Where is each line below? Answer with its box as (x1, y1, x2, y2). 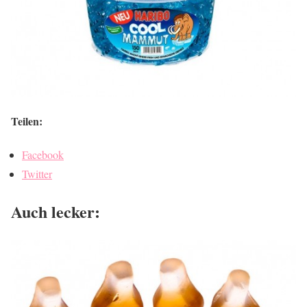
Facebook (22, 147, 64, 162)
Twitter (22, 166, 52, 181)
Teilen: (11, 112, 42, 129)
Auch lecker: (11, 199, 100, 223)
